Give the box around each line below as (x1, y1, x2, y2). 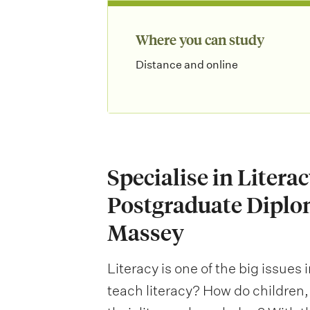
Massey (107, 219, 184, 247)
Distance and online (135, 58, 238, 72)
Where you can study (135, 30, 264, 49)
